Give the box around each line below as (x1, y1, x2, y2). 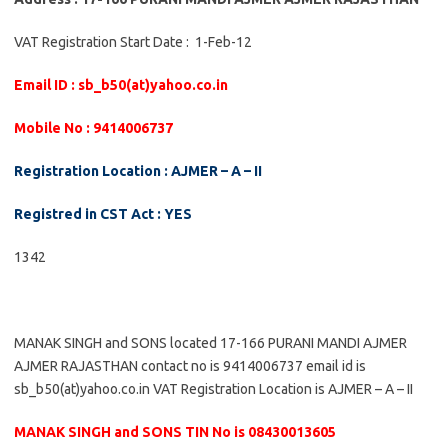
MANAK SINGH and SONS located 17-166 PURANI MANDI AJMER (14, 335, 407, 351)
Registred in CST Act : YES (14, 206, 192, 222)
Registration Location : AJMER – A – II (14, 163, 262, 179)
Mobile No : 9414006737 (14, 120, 173, 136)
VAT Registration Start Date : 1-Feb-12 (14, 34, 252, 50)
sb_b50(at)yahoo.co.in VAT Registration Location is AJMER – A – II (14, 381, 413, 397)
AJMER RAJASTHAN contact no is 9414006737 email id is (14, 358, 366, 374)
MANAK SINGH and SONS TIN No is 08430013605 (14, 424, 336, 440)
